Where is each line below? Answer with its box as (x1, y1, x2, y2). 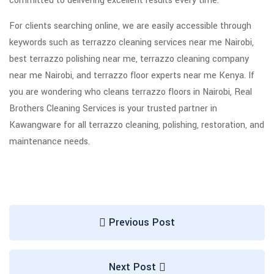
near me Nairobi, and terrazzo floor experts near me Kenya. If (9, 69, 254, 83)
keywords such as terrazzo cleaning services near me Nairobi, (9, 36, 254, 50)
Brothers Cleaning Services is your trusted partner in (9, 102, 217, 116)
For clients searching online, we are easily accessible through (9, 20, 251, 33)
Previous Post (106, 215, 175, 230)
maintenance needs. (9, 135, 90, 149)
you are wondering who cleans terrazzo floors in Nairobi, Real (9, 86, 252, 99)
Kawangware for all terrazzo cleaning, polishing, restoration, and (9, 119, 264, 132)
